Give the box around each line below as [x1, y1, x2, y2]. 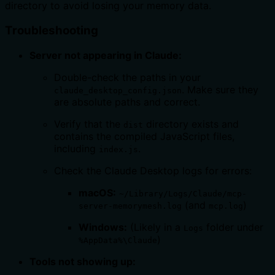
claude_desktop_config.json [54, 85, 182, 95]
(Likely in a [127, 220, 184, 233]
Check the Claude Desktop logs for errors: [54, 164, 252, 177]
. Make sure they [182, 83, 258, 96]
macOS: [79, 186, 116, 199]
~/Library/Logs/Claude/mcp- [119, 188, 247, 198]
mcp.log [209, 201, 243, 211]
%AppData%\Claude [79, 235, 157, 245]
